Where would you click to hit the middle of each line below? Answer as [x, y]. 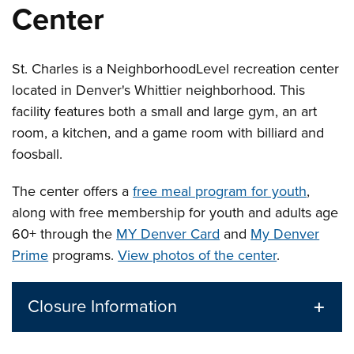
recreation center [284, 69]
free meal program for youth [220, 191]
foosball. [40, 154]
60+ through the [64, 234]
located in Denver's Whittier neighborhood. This [159, 90]
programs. [83, 255]
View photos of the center [198, 255]
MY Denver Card [168, 234]
